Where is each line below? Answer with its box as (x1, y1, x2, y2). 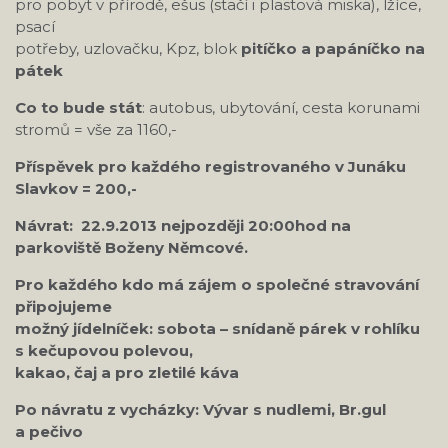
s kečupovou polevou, (15, 341, 193, 360)
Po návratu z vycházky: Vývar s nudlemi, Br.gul (15, 400, 386, 419)
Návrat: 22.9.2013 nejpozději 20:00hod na (15, 216, 351, 235)
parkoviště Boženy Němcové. (15, 238, 248, 257)
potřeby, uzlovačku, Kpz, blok (15, 39, 241, 58)
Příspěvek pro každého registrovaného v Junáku (15, 157, 406, 176)
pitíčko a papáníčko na (241, 39, 425, 58)
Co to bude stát (15, 98, 142, 117)
